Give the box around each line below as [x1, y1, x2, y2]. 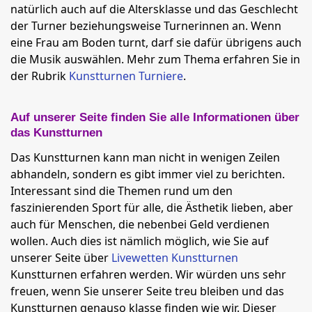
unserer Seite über [10, 250, 111, 265]
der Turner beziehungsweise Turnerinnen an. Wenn [10, 18, 281, 33]
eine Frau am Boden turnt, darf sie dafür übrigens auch [10, 35, 302, 50]
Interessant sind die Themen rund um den [10, 183, 233, 198]
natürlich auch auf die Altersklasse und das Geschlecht [10, 1, 298, 17]
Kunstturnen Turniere [69, 68, 183, 84]
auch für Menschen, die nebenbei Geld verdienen [10, 217, 270, 232]
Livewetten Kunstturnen [111, 250, 238, 265]
